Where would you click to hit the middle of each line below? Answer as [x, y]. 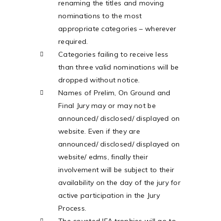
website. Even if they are [99, 131]
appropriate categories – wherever [117, 29]
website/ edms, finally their [103, 157]
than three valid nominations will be [119, 67]
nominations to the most [100, 16]
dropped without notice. [99, 80]
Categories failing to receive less [113, 54]
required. [73, 41]
